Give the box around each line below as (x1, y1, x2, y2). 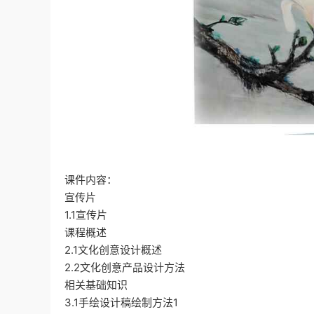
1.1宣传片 (64, 207, 110, 221)
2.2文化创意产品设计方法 (64, 260, 188, 274)
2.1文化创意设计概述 (64, 243, 165, 257)
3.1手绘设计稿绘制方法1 (64, 295, 181, 309)
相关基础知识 (64, 278, 130, 292)
